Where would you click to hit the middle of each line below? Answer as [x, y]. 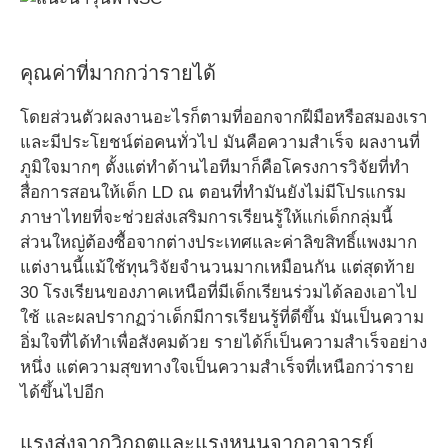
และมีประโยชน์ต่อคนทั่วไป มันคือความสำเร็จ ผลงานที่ [220, 142]
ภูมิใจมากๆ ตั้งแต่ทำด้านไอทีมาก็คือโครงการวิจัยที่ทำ [215, 167]
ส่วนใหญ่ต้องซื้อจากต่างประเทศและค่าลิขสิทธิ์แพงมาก [218, 242]
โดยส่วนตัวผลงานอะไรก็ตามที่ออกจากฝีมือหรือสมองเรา [224, 117]
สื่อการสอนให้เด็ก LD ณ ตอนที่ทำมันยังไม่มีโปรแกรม [213, 192]
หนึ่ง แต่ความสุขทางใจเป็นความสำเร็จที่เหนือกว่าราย [217, 367]
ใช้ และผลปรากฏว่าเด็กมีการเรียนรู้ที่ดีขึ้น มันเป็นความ [222, 317]
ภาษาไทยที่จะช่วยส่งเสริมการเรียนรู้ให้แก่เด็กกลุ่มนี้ [206, 217]
